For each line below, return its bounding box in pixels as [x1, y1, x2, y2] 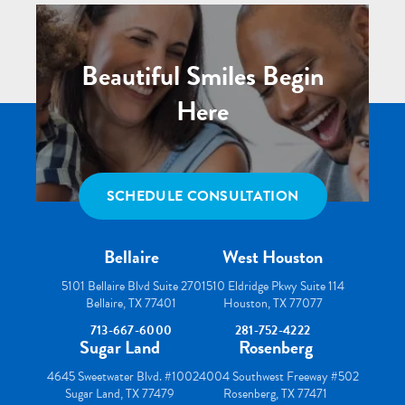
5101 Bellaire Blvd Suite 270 [61, 277, 202, 296]
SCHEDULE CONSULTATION [106, 185, 299, 207]
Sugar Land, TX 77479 [64, 384, 174, 403]
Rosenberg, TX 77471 [223, 384, 327, 403]
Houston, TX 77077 [222, 294, 323, 313]
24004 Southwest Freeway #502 [192, 367, 359, 386]
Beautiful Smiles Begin [80, 56, 325, 96]
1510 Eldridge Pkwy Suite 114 [201, 277, 344, 296]
